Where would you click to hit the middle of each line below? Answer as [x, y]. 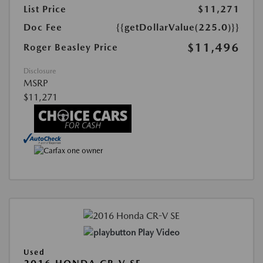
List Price [45, 9]
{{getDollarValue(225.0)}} [178, 28]
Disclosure [40, 71]
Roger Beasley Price [71, 48]
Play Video [159, 232]
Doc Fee [43, 28]
